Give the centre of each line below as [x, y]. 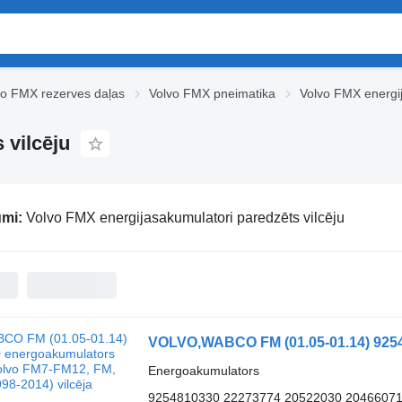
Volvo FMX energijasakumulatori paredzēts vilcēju [185, 217]
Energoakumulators [203, 371]
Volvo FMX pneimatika [212, 93]
